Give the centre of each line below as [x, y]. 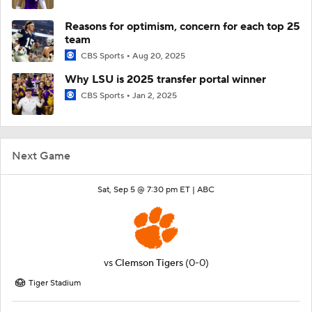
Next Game [41, 156]
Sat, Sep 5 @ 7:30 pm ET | [147, 190]
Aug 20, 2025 [159, 56]
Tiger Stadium [55, 283]
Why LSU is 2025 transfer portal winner [165, 79]
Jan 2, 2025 [155, 96]
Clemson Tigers [149, 263]
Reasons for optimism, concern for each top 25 [182, 26]
